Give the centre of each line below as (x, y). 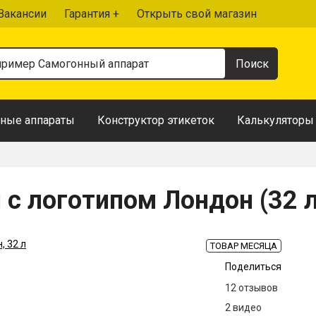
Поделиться (253, 267)
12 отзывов (251, 288)
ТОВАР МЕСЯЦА (244, 246)
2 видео (243, 308)
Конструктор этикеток (156, 120)
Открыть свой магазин (197, 13)
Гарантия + (92, 13)
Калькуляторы (275, 120)
